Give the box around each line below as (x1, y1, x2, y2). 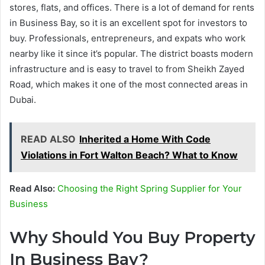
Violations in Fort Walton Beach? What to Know (21, 148, 238, 161)
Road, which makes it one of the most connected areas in (9, 78, 248, 90)
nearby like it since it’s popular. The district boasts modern (9, 47, 253, 59)
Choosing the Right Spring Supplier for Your (57, 182, 242, 194)
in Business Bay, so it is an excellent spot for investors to (9, 17, 247, 28)
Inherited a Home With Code (79, 132, 211, 145)
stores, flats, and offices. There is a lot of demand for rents (9, 1, 254, 13)
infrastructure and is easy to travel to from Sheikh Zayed (9, 63, 244, 75)
